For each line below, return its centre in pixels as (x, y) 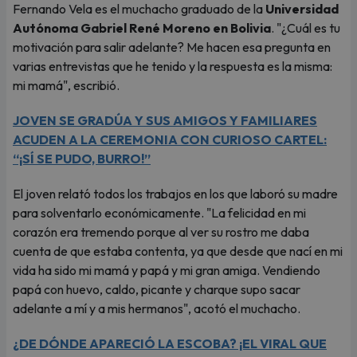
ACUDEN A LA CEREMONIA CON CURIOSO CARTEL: (170, 139)
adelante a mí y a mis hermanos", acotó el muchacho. (158, 308)
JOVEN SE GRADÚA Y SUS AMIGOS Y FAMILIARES (165, 120)
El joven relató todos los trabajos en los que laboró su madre (175, 194)
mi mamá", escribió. (67, 85)
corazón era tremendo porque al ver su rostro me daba (161, 232)
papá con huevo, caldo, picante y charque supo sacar (157, 289)
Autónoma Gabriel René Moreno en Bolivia (142, 28)
